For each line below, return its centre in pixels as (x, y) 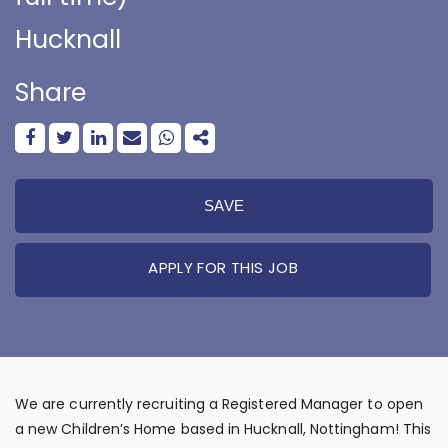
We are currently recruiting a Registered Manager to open (219, 404)
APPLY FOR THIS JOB (223, 267)
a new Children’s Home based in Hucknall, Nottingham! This (223, 429)
